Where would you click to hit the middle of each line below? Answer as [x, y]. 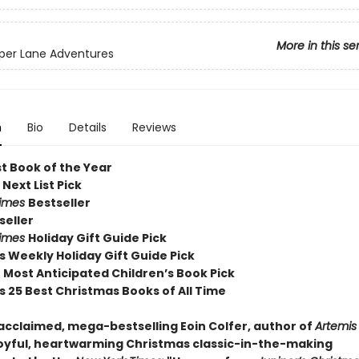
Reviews [154, 127]
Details [87, 127]
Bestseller [59, 203]
